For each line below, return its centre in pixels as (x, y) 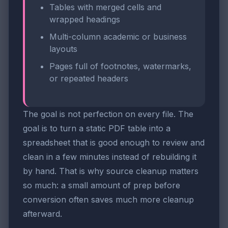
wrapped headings (85, 20)
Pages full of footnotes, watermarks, (120, 66)
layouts (63, 49)
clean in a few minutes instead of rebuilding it (110, 156)
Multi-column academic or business (118, 37)
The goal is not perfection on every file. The (108, 114)
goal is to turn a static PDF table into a (97, 128)
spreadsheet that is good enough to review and (114, 142)
